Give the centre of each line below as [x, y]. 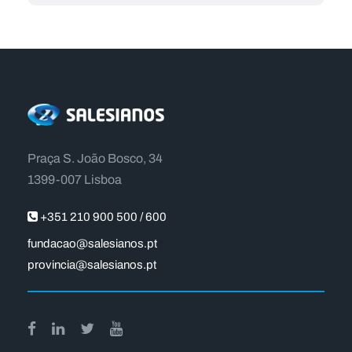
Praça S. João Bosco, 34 [95, 159]
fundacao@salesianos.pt [92, 244]
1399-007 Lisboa [75, 180]
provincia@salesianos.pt [92, 265]
